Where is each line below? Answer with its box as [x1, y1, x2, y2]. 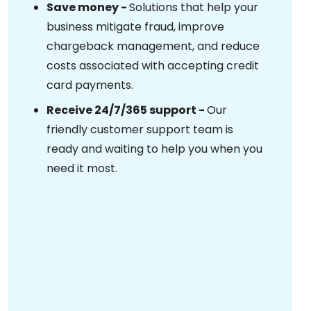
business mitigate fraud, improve [47, 19, 224, 35]
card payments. [47, 77, 133, 93]
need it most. [47, 160, 117, 176]
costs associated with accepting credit [47, 58, 259, 74]
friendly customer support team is [47, 121, 233, 137]
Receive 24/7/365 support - [47, 102, 207, 118]
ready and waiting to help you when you [47, 141, 262, 157]
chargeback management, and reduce [47, 38, 260, 54]
